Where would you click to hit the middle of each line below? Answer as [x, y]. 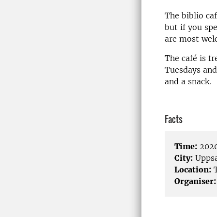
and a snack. [188, 81]
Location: [193, 170]
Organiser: [195, 181]
